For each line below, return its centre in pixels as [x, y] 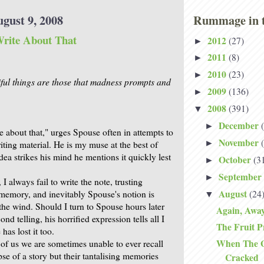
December [240, 126]
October [236, 159]
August [234, 194]
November [240, 142]
